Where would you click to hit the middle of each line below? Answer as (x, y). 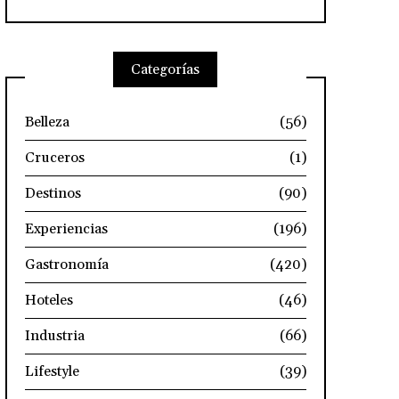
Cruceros (54, 157)
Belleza (47, 122)
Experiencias (66, 228)
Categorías (166, 69)
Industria (54, 335)
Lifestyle (52, 371)
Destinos (53, 193)
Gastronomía (66, 264)
